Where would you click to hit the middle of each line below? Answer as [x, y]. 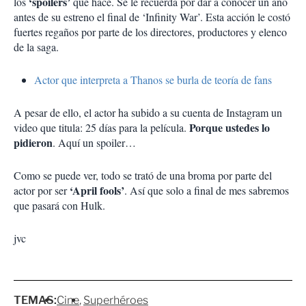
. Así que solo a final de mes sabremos [207, 190]
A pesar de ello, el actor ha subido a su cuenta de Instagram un [148, 112]
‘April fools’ [97, 190]
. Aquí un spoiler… [94, 142]
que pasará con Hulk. [59, 205]
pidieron [33, 142]
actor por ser [42, 190]
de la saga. [36, 46]
